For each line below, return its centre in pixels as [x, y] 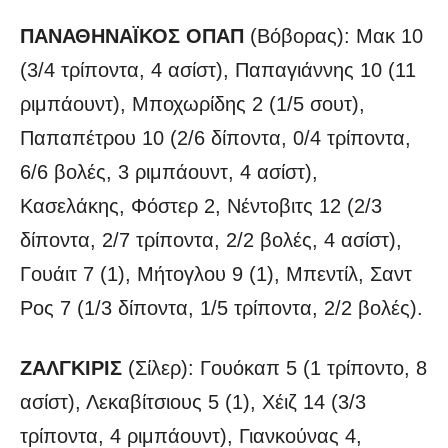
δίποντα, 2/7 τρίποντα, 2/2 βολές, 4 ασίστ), [211, 240]
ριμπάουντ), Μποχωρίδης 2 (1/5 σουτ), [192, 104]
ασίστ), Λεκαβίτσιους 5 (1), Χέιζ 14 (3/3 [193, 402]
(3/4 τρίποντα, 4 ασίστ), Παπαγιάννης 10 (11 [218, 70]
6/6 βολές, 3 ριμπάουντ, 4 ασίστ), [169, 172]
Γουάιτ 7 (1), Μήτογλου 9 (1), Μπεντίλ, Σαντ [216, 274]
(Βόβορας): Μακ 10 [336, 36]
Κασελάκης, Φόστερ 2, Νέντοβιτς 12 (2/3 [201, 206]
